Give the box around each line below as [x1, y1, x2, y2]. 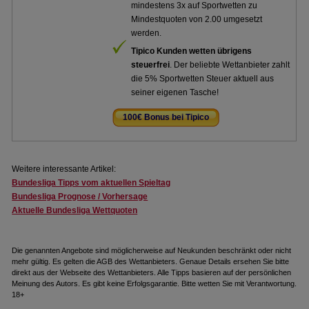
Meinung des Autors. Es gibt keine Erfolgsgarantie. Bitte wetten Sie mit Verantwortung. [12, 279, 297, 288]
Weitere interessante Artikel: [12, 164, 117, 174]
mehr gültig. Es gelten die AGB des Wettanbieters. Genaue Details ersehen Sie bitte [12, 257, 290, 266]
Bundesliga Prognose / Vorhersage [12, 192, 148, 201]
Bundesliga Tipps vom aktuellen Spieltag [12, 178, 171, 188]
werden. [131, 28, 162, 38]
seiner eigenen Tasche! [131, 88, 219, 97]
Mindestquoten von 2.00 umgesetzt [131, 14, 263, 24]
